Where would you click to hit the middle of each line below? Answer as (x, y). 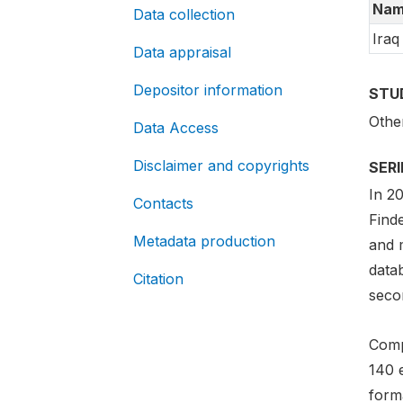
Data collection (184, 14)
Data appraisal (182, 52)
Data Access (176, 128)
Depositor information (208, 90)
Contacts (163, 203)
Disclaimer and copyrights (221, 166)
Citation (158, 279)
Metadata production (204, 241)
